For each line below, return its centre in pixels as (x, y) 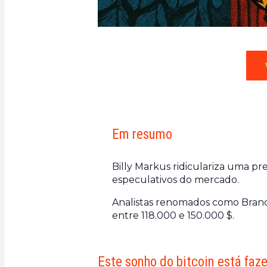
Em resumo (142, 134)
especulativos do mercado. (176, 179)
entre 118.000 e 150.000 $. (173, 215)
